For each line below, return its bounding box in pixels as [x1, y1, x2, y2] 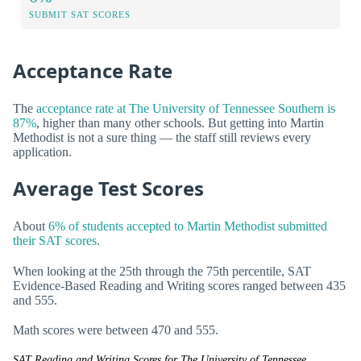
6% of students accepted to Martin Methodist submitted [48, 219, 327, 234]
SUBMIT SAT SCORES [29, 9, 131, 19]
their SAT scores [13, 234, 97, 248]
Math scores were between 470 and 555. [13, 322, 218, 337]
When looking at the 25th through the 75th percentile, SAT [13, 263, 311, 278]
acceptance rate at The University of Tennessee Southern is [36, 101, 335, 115]
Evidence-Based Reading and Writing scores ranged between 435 [13, 278, 346, 293]
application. [13, 144, 72, 159]
